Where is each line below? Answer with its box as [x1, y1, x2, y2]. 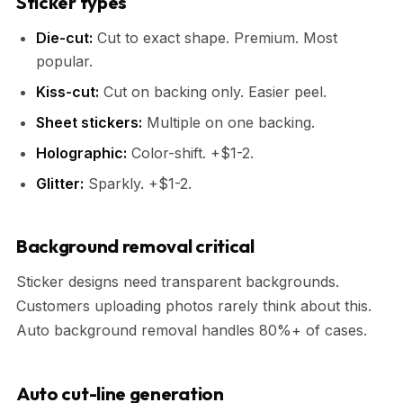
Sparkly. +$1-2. [84, 174, 192, 193]
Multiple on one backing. [142, 112, 315, 131]
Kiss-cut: [36, 82, 99, 101]
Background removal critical [16, 234, 255, 257]
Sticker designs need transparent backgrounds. [16, 272, 339, 291]
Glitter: [36, 174, 84, 193]
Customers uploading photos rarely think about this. [16, 296, 372, 315]
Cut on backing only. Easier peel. [99, 82, 327, 101]
